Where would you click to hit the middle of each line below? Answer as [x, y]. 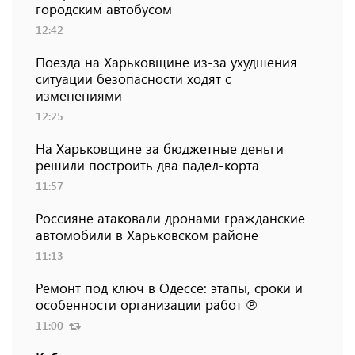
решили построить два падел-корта [147, 165]
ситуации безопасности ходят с [134, 79]
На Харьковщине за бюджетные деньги [160, 149]
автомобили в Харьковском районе [147, 235]
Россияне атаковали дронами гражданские [170, 218]
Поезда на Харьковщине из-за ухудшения [166, 62]
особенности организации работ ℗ [147, 305]
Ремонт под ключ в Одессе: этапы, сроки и [169, 288]
